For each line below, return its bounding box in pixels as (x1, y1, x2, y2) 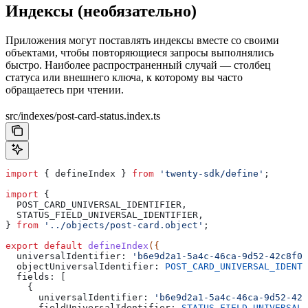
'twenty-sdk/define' (154, 168, 264, 179)
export (5, 241, 38, 252)
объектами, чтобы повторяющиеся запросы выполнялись (5, 47, 274, 59)
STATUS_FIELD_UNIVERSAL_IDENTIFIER (5, 210, 198, 221)
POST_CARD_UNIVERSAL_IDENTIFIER (5, 199, 181, 210)
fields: (5, 272, 55, 283)
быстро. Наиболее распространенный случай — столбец (5, 59, 271, 71)
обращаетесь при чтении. (5, 84, 124, 96)
